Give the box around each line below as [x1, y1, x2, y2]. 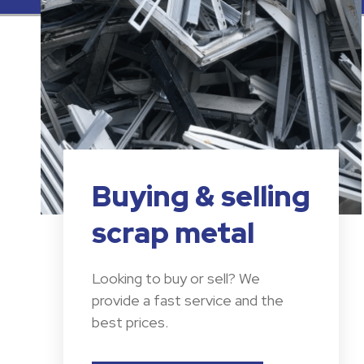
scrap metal [91, 214, 254, 253]
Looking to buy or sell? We [91, 269, 260, 288]
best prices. [91, 313, 168, 332]
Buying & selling [91, 177, 310, 216]
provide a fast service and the [91, 291, 284, 310]
